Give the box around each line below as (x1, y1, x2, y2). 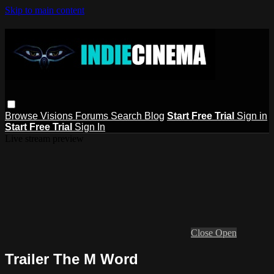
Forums (75, 110, 111, 121)
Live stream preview (5, 133, 84, 144)
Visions (40, 110, 75, 121)
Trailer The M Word (5, 250, 138, 267)
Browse (5, 110, 40, 121)
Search (111, 110, 144, 121)
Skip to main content (5, 5, 84, 15)
